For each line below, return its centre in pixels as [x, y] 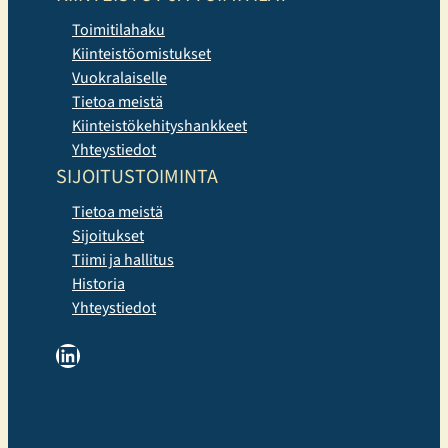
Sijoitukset [108, 236]
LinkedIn [61, 354]
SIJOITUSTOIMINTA [137, 177]
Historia [98, 284]
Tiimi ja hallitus [123, 260]
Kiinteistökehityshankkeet [159, 126]
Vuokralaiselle [119, 78]
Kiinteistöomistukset [141, 54]
